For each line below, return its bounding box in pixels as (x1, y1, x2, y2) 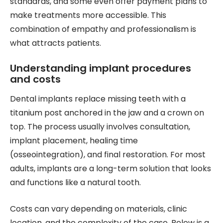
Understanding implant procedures (10, 61, 191, 75)
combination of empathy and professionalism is (10, 23, 196, 35)
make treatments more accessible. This (10, 9, 166, 21)
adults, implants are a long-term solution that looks (10, 163, 211, 174)
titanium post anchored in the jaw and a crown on (10, 107, 204, 118)
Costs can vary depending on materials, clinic (10, 203, 187, 215)
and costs (10, 72, 61, 86)
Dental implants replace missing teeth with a (10, 93, 186, 105)
